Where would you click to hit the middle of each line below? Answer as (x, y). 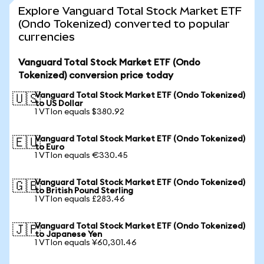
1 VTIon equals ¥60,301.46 (86, 243)
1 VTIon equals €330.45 (81, 156)
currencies (47, 37)
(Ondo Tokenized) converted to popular (124, 24)
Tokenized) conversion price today (96, 75)
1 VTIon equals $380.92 (80, 112)
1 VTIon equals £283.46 (80, 199)
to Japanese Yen (68, 235)
